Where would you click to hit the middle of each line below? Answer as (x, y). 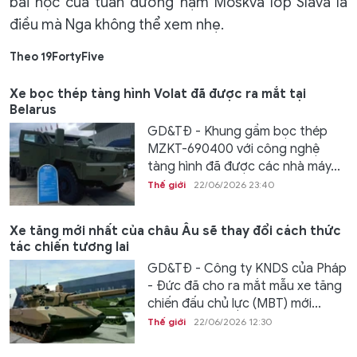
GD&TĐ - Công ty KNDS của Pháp (247, 269)
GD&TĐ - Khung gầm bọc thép (237, 131)
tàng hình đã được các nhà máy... (243, 166)
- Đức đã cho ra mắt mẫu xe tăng (244, 286)
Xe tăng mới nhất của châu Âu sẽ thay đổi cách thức (175, 231)
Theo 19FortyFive (57, 57)
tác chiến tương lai (69, 247)
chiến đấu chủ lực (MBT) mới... (234, 304)
